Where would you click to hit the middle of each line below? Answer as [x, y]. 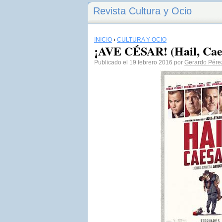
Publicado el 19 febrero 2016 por [139, 62]
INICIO [103, 40]
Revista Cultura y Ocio [142, 11]
